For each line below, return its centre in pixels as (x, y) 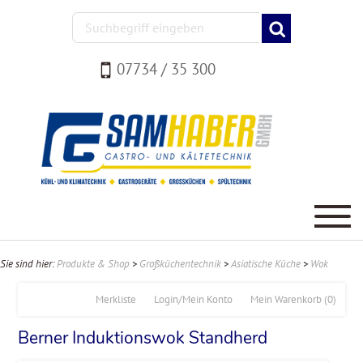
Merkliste (115, 299)
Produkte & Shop (93, 263)
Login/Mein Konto (193, 299)
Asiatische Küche (266, 263)
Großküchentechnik (180, 263)
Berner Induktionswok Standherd (143, 337)
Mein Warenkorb (286, 299)
